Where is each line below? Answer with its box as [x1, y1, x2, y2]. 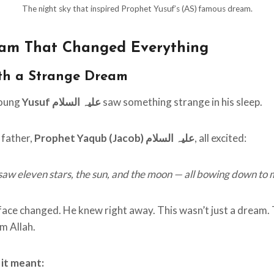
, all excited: [194, 131, 246, 145]
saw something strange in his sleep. [101, 95, 262, 109]
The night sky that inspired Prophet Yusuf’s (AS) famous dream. [21, 4, 253, 14]
